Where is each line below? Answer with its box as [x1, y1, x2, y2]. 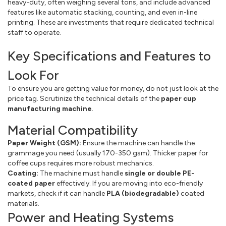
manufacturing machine [8, 104, 92, 114]
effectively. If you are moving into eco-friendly [55, 179, 203, 188]
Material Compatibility [8, 122, 138, 139]
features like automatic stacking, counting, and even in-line [8, 8, 197, 17]
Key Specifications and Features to [8, 48, 211, 65]
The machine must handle [38, 169, 125, 178]
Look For [8, 67, 59, 84]
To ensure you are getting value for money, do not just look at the [8, 84, 218, 93]
